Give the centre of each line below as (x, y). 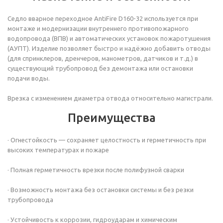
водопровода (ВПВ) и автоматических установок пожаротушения (109, 38)
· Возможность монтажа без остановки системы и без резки (101, 190)
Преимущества (111, 118)
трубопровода (30, 200)
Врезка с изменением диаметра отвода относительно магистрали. (110, 98)
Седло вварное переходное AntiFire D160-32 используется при (103, 18)
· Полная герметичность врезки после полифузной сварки (96, 170)
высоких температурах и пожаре (58, 150)
